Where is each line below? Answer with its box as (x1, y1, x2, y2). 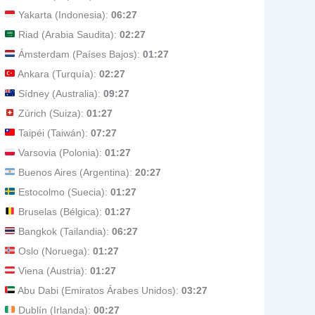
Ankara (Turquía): (15, 68, 99, 79)
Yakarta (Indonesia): (15, 9, 111, 20)
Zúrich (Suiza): (15, 108, 86, 119)
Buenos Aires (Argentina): (15, 167, 135, 178)
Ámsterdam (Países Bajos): (15, 49, 143, 60)
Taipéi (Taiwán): (15, 127, 91, 139)
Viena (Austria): (15, 265, 90, 276)
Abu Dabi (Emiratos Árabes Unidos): (15, 285, 181, 296)
